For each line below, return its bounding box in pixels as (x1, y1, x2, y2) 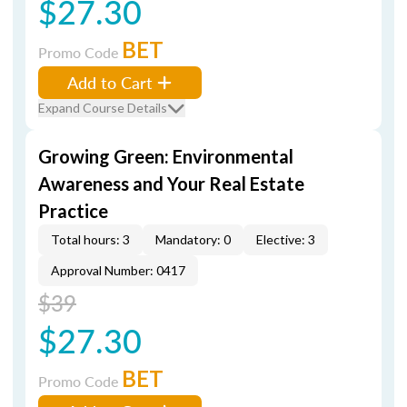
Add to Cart (67, 71, 153, 94)
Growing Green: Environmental (38, 145, 293, 167)
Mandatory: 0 (155, 232, 231, 247)
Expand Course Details (38, 100, 167, 115)
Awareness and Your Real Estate (38, 173, 304, 194)
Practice (38, 200, 108, 222)
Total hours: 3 (51, 232, 130, 247)
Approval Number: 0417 (51, 263, 185, 278)
